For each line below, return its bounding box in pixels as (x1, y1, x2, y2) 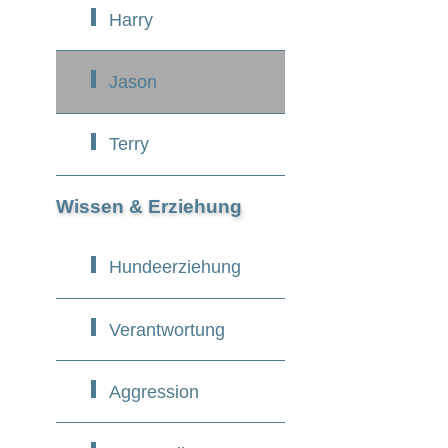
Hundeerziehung (108, 257, 241, 278)
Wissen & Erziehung (56, 195, 242, 217)
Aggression (108, 381, 199, 402)
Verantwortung (108, 319, 225, 340)
